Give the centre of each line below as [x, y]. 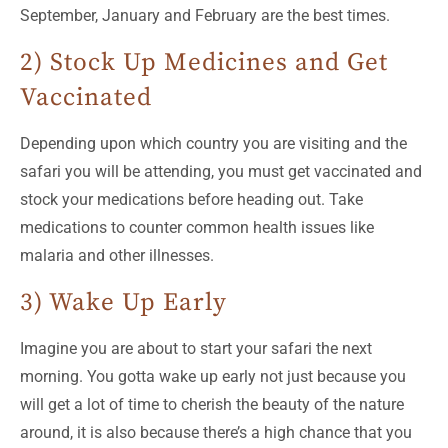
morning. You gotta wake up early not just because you [213, 376]
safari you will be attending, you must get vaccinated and [221, 171]
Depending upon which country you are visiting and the [213, 143]
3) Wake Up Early [123, 302]
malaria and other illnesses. [117, 255]
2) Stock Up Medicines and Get [204, 62]
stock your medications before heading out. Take [191, 199]
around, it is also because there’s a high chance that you [216, 432]
